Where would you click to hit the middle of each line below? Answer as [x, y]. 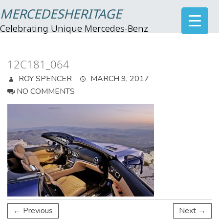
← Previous [33, 211]
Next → [192, 211]
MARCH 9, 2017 [119, 79]
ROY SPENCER [44, 79]
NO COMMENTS [46, 91]
